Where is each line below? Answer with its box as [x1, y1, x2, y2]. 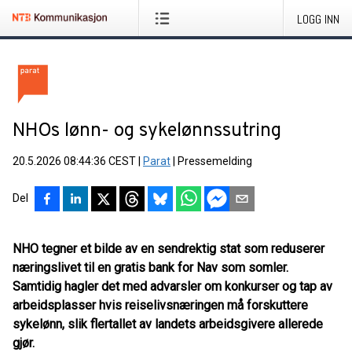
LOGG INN [297, 11, 339, 27]
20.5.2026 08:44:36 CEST [13, 155, 136, 167]
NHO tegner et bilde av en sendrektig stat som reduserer [13, 241, 324, 256]
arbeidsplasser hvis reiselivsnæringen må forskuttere [13, 298, 308, 313]
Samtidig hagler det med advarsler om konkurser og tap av [13, 279, 332, 294]
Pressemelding [178, 155, 252, 167]
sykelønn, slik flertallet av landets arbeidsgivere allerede [13, 317, 323, 332]
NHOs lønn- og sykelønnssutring [13, 119, 281, 143]
